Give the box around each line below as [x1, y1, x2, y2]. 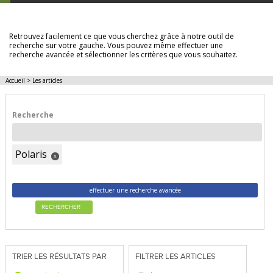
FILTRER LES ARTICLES [135, 252, 216, 261]
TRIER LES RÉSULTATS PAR [12, 252, 107, 261]
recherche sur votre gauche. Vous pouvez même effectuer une [9, 40, 223, 51]
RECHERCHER [41, 204, 80, 211]
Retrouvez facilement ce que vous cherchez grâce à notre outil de [9, 31, 234, 41]
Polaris [15, 147, 47, 161]
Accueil [5, 76, 25, 85]
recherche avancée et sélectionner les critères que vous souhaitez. [9, 49, 238, 60]
